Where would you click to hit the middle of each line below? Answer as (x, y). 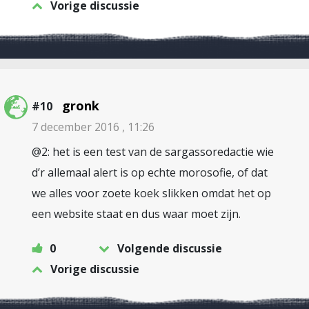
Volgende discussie (170, 249)
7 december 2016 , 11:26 (93, 127)
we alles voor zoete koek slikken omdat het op (151, 193)
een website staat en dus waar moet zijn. (136, 214)
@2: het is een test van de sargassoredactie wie (153, 152)
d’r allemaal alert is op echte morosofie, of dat (150, 173)
